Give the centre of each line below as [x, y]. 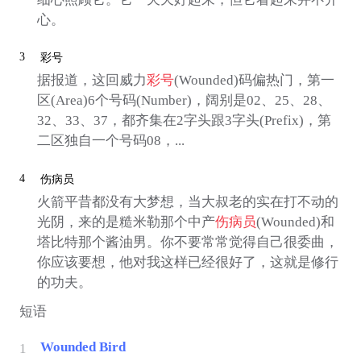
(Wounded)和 [295, 222]
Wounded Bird [83, 347]
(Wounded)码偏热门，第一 [254, 81]
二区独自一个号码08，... [110, 141]
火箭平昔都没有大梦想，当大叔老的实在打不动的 [187, 202]
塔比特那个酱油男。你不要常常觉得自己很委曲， [187, 242]
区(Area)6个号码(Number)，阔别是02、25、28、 [184, 101]
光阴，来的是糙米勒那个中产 [126, 222]
